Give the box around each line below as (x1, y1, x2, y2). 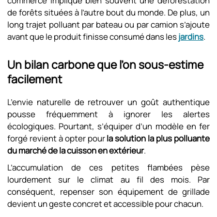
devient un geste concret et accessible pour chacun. (7, 198, 203, 209)
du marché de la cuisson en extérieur (7, 145, 144, 156)
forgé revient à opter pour (7, 133, 107, 144)
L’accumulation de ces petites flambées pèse (7, 162, 210, 173)
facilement (7, 71, 62, 87)
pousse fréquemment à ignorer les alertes (7, 108, 210, 120)
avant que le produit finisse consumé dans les (7, 31, 178, 42)
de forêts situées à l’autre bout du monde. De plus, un (7, 7, 210, 18)
